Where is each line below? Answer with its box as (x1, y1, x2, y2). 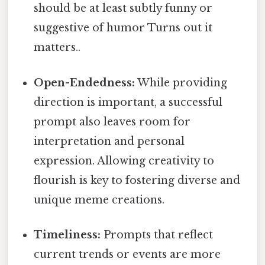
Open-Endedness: (34, 76, 135, 89)
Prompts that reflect (101, 228, 214, 241)
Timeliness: (34, 228, 101, 241)
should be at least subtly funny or (34, 2, 213, 15)
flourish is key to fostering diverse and (34, 173, 241, 187)
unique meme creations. (34, 193, 165, 206)
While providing (135, 76, 228, 89)
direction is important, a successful (34, 95, 223, 109)
